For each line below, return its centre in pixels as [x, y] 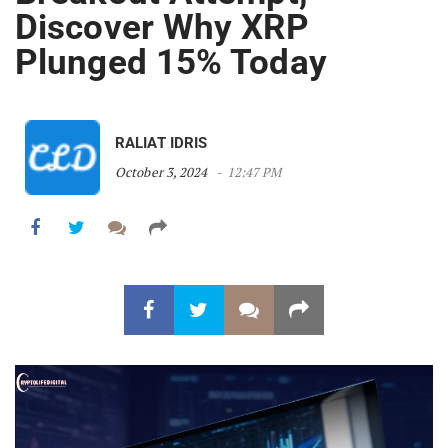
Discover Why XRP [162, 28]
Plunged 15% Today [171, 63]
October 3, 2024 [161, 172]
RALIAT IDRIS [161, 143]
